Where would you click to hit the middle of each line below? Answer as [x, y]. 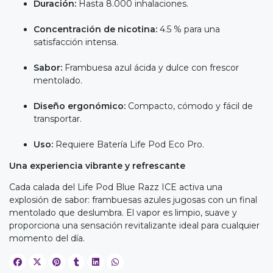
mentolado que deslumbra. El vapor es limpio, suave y [123, 212]
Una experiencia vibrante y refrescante [97, 165]
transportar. [58, 119]
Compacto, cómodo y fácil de [190, 106]
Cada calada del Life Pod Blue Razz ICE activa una [116, 187]
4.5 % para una [190, 29]
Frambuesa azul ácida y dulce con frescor [152, 67]
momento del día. [47, 238]
